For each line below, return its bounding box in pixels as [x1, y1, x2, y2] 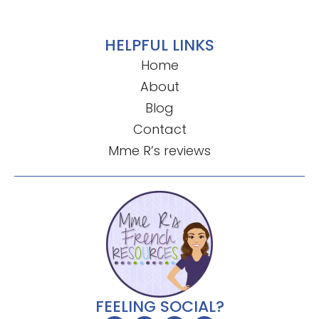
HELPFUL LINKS [105, 34, 214, 57]
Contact [132, 120, 187, 139]
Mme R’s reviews [108, 142, 211, 160]
